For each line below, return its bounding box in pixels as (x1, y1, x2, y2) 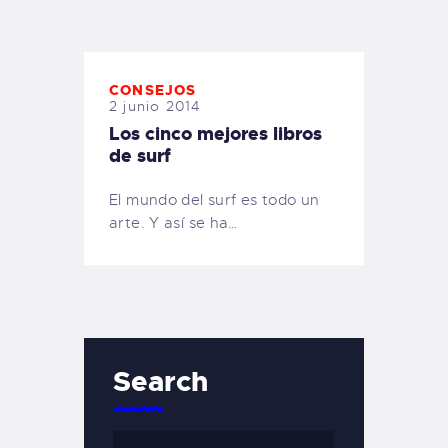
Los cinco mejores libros (109, 121, 322, 146)
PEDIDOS (84, 62, 164, 84)
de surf (109, 143, 171, 168)
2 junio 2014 (109, 96, 202, 115)
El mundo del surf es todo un (109, 191, 320, 210)
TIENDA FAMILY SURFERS (84, 4, 308, 26)
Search (113, 362, 208, 400)
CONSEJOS (109, 80, 197, 99)
